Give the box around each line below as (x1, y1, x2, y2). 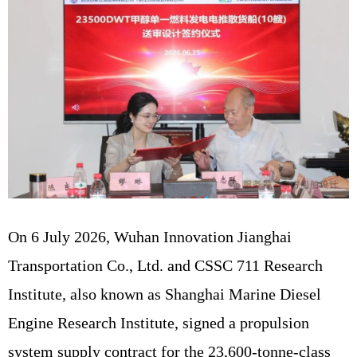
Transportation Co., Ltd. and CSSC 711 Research (8, 256, 323, 274)
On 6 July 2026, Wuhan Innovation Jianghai (8, 227, 292, 245)
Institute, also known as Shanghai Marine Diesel (8, 284, 321, 303)
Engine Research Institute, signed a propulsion (8, 313, 309, 331)
